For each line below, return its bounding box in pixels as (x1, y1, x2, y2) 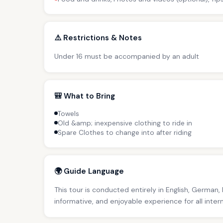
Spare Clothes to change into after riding (58, 128, 192, 137)
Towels (58, 109, 79, 118)
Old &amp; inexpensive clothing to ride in (58, 118, 192, 127)
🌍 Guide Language (54, 166, 124, 176)
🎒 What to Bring (54, 91, 115, 101)
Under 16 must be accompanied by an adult (54, 51, 199, 61)
